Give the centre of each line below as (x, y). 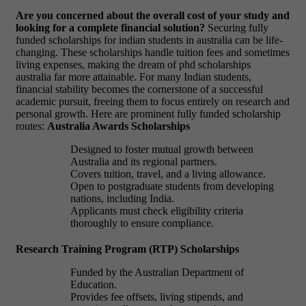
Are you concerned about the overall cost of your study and (153, 15)
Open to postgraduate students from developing (172, 186)
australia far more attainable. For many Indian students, (134, 76)
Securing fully (237, 27)
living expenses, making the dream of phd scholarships (133, 64)
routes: (31, 126)
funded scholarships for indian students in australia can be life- (149, 40)
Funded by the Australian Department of (157, 272)
